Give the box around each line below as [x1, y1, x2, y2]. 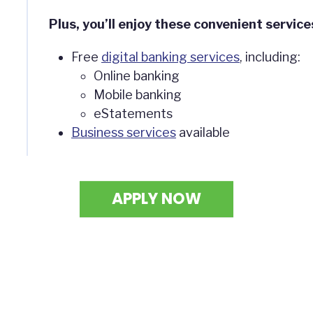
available [176, 125, 230, 140]
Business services [71, 125, 176, 140]
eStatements [94, 106, 173, 121]
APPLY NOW [112, 188, 201, 210]
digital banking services [101, 50, 240, 64]
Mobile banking [94, 87, 182, 102]
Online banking [94, 68, 180, 83]
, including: [240, 50, 300, 64]
